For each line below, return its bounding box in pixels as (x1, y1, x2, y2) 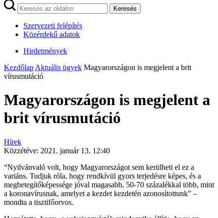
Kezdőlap (4, 63, 34, 72)
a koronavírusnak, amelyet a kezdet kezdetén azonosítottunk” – (4, 189, 197, 198)
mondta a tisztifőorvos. (4, 198, 73, 206)
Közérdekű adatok (23, 30, 80, 38)
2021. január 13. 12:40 (40, 146, 110, 155)
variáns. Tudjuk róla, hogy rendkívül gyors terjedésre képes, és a (4, 171, 201, 180)
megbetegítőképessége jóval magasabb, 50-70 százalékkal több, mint (4, 180, 214, 189)
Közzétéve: (4, 146, 40, 155)
